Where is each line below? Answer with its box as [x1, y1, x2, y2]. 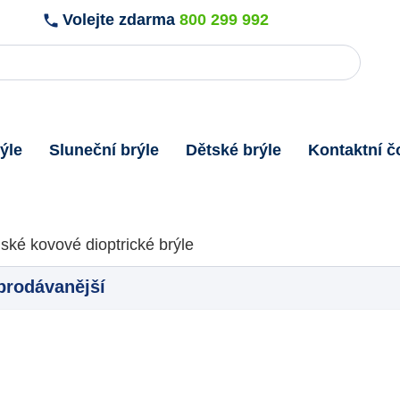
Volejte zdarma [58, 11, 180, 29]
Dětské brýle [186, 140, 281, 159]
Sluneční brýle [49, 140, 159, 159]
